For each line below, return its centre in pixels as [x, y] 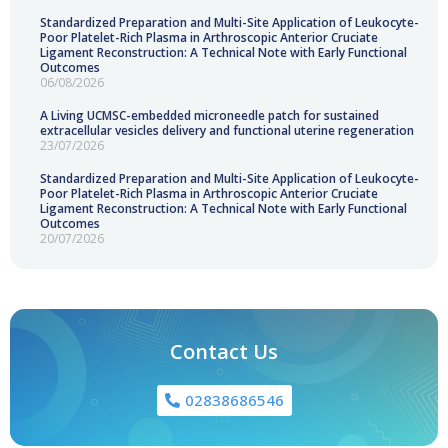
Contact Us [224, 352]
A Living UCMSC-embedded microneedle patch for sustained [209, 116]
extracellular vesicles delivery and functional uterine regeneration [227, 131]
